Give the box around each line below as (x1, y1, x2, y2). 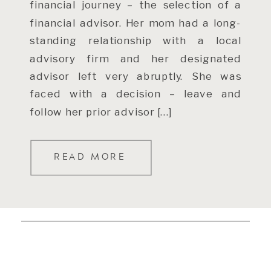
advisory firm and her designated (30, 51, 241, 65)
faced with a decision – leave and (30, 87, 241, 100)
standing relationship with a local (30, 33, 241, 47)
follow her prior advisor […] (30, 105, 173, 118)
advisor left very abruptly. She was (30, 69, 241, 82)
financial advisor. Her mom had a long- (30, 16, 241, 29)
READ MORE (54, 152, 126, 161)
